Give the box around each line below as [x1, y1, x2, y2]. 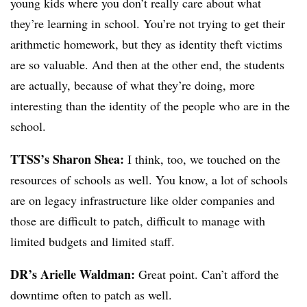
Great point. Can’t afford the [135, 266, 279, 283]
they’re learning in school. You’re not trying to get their [10, 15, 285, 32]
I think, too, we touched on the [124, 151, 280, 168]
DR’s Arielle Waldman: [10, 265, 135, 284]
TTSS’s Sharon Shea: [10, 150, 124, 169]
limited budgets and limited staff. [10, 233, 179, 250]
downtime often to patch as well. [10, 286, 176, 304]
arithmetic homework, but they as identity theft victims [10, 36, 282, 53]
